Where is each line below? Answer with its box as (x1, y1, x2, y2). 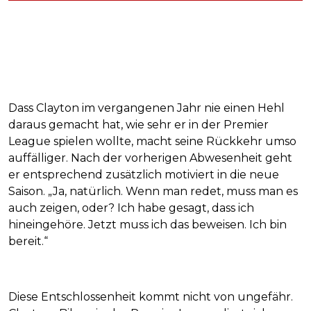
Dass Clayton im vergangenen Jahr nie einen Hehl (8, 101, 285, 115)
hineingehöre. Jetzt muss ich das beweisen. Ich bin (8, 217, 287, 231)
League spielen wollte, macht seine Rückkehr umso (8, 134, 296, 148)
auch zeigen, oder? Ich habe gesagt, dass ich (8, 201, 254, 215)
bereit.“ (8, 234, 48, 248)
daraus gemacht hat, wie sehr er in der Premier (8, 117, 269, 131)
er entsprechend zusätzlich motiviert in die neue (8, 167, 279, 181)
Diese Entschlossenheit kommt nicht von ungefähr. (8, 289, 293, 303)
